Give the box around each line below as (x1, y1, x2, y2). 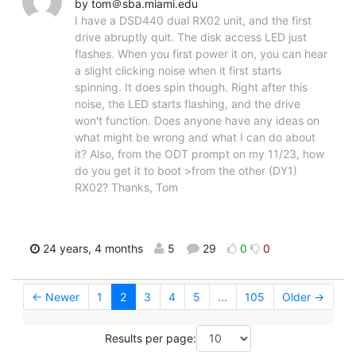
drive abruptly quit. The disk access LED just (75, 30, 307, 44)
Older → (282, 290, 324, 304)
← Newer (32, 290, 79, 304)
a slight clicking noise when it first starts (75, 64, 281, 78)
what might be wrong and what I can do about (75, 130, 315, 145)
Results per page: (105, 331, 196, 346)
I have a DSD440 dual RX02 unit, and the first (75, 14, 311, 28)
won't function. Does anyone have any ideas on (75, 114, 319, 128)
